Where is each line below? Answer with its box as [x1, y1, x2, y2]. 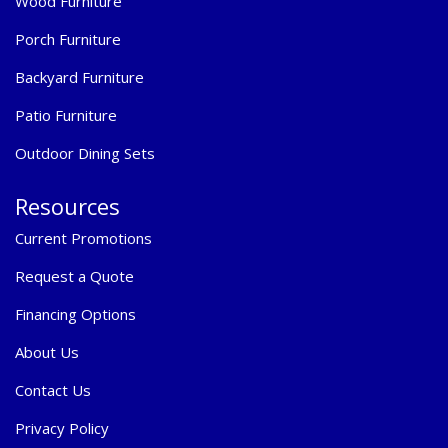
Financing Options [15, 303, 136, 324]
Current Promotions [15, 227, 152, 248]
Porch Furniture [15, 28, 121, 49]
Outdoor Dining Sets [15, 142, 155, 163]
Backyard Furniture [15, 66, 144, 87]
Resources [15, 190, 120, 221]
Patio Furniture [15, 104, 117, 125]
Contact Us [15, 379, 91, 400]
